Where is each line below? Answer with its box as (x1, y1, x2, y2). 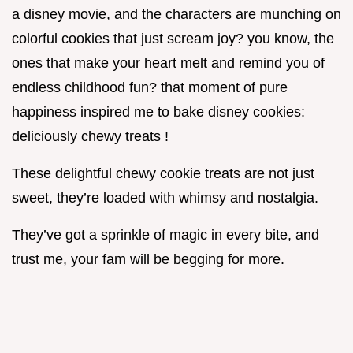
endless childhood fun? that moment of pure (12, 80, 288, 96)
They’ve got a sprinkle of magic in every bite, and (12, 227, 319, 243)
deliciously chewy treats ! (12, 128, 169, 145)
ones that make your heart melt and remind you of (12, 55, 325, 72)
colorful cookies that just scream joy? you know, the (12, 31, 334, 47)
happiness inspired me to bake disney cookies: (12, 104, 305, 121)
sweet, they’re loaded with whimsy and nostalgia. (12, 190, 318, 206)
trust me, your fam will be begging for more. (12, 251, 284, 268)
